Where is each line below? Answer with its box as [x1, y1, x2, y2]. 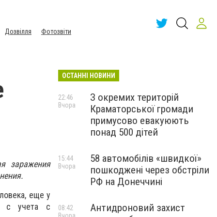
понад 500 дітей [90, 126, 158, 138]
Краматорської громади [90, 103, 193, 115]
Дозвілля [5, 28, 31, 35]
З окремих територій [90, 92, 179, 103]
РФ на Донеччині [90, 176, 162, 187]
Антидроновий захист [90, 202, 185, 214]
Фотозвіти [41, 28, 71, 35]
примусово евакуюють [90, 115, 189, 126]
